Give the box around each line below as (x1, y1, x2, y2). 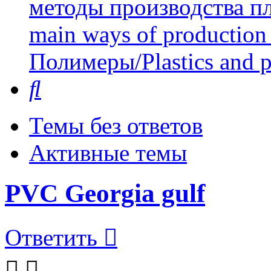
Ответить (5, 224, 97, 251)
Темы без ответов (29, 113, 203, 139)
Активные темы (29, 140, 187, 166)
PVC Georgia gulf (5, 179, 205, 208)
